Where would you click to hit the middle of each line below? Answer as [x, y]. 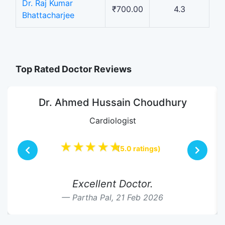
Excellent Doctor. [113, 184]
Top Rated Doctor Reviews [74, 69]
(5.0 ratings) [139, 148]
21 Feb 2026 [140, 197]
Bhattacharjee [48, 15]
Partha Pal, [94, 197]
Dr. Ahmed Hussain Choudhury [113, 102]
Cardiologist [113, 120]
